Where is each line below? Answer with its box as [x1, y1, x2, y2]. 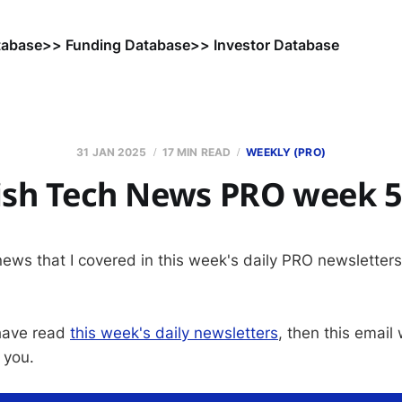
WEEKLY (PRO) [246, 145, 326, 159]
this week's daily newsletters [70, 324, 278, 342]
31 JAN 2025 [76, 145, 147, 159]
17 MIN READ [162, 145, 232, 159]
